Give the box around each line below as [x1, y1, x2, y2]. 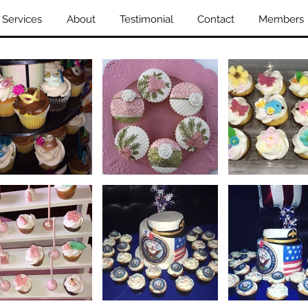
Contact [197, 13, 234, 25]
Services [2, 13, 42, 25]
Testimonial [119, 13, 173, 25]
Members [258, 13, 304, 25]
